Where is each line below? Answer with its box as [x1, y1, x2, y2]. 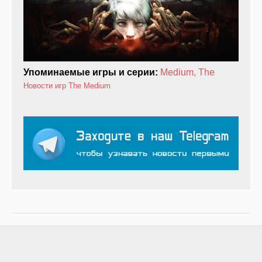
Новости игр [23, 81, 66, 91]
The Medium [68, 81, 111, 91]
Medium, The [160, 67, 215, 78]
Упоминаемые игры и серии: [23, 67, 160, 78]
